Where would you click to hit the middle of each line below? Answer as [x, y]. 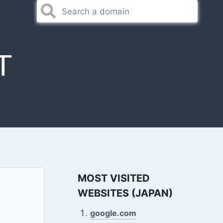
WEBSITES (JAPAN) [125, 193]
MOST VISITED [113, 178]
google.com [113, 213]
